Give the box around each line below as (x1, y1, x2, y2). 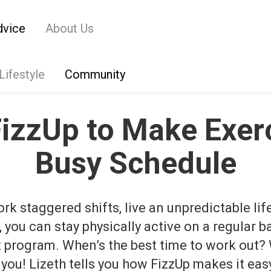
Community (65, 67, 125, 82)
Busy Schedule (34, 146, 237, 181)
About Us (45, 21, 94, 36)
